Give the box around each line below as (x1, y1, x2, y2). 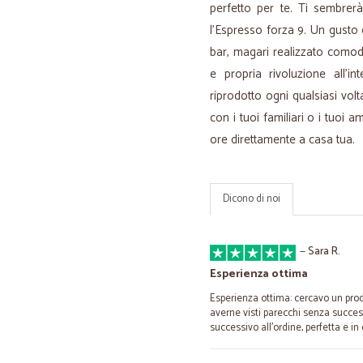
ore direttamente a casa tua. (210, 130, 355, 150)
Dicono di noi (223, 190, 280, 207)
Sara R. (308, 243, 340, 260)
